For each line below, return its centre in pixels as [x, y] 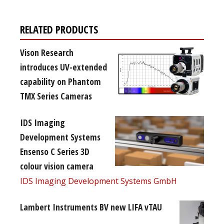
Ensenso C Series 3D [55, 151]
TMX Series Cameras [56, 96]
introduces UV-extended [63, 67]
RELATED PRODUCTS [59, 29]
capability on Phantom [60, 81]
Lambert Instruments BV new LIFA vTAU [91, 207]
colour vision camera [57, 166]
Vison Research [47, 52]
